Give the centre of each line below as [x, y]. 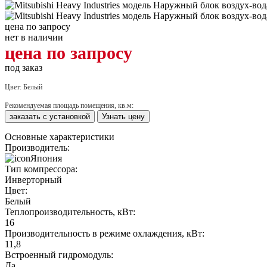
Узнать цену [123, 116]
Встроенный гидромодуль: [59, 254]
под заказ [24, 67]
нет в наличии [34, 37]
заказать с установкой [50, 116]
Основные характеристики [60, 136]
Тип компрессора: [41, 169]
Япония [46, 158]
